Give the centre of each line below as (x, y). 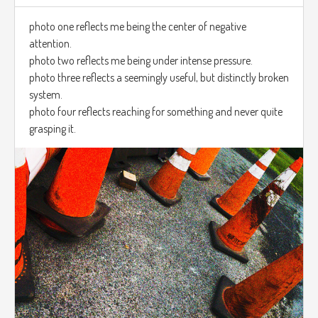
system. (46, 95)
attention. (50, 44)
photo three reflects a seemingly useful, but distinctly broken (159, 78)
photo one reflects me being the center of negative (138, 27)
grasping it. (53, 129)
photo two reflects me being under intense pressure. (141, 61)
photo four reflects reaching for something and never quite (156, 112)
